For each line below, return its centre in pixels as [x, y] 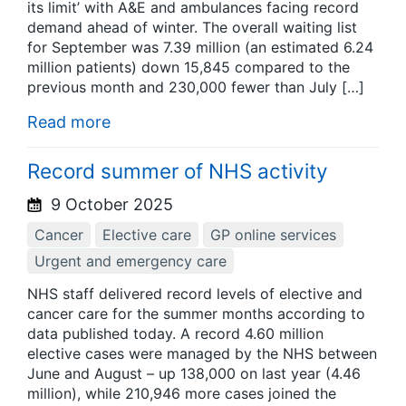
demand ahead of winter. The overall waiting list [192, 28]
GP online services [273, 234]
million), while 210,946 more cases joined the [182, 394]
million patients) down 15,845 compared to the [188, 68]
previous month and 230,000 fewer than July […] [196, 87]
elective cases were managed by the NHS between [202, 354]
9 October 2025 [110, 204]
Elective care [147, 234]
